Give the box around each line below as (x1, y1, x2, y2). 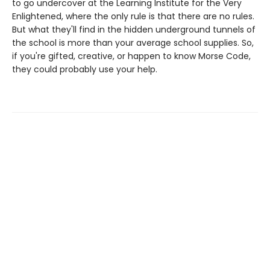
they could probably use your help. (12, 63, 157, 76)
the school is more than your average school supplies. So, (12, 37, 254, 49)
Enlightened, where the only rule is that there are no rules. (12, 10, 254, 23)
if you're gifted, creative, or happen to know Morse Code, (12, 50, 251, 63)
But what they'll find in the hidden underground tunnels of (12, 24, 256, 36)
